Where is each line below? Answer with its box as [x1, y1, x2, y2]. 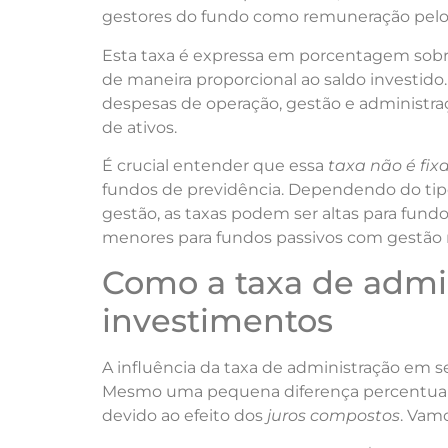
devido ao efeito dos [102, 406, 267, 426]
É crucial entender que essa [102, 155, 328, 175]
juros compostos [267, 406, 400, 426]
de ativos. [102, 117, 177, 137]
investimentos [102, 301, 333, 341]
